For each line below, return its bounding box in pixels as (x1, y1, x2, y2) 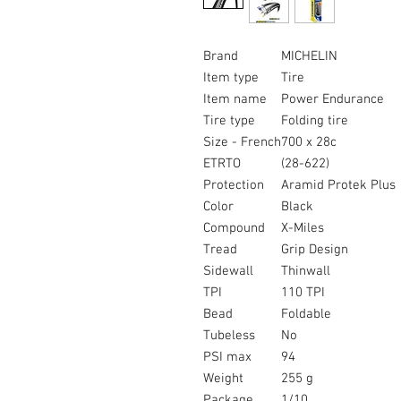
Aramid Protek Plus (281, 177, 396, 194)
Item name (203, 91, 267, 108)
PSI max (203, 349, 252, 366)
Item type (203, 70, 259, 87)
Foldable (281, 306, 331, 323)
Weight (203, 371, 243, 388)
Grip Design (281, 242, 348, 259)
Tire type (203, 113, 255, 130)
